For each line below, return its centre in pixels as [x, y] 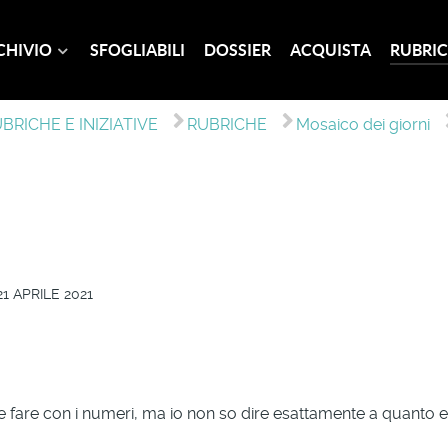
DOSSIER [237, 50]
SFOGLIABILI [137, 50]
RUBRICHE [227, 124]
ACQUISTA [330, 50]
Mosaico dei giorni [363, 124]
